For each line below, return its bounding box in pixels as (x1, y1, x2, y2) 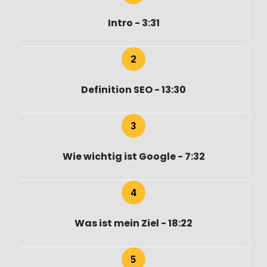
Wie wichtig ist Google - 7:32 (62, 150, 205, 164)
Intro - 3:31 (107, 16, 160, 30)
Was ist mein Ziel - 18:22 (74, 216, 193, 231)
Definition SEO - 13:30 (81, 83, 186, 97)
